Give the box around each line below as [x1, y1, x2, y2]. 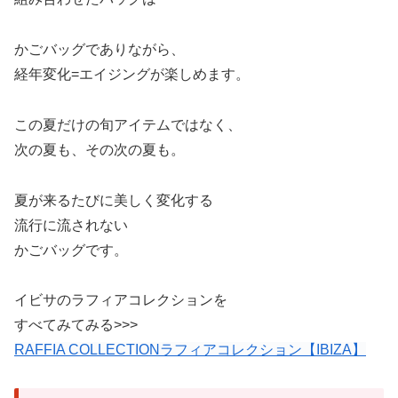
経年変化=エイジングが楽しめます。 [14, 66, 250, 82]
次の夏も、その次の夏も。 [14, 141, 185, 157]
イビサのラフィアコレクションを [14, 292, 227, 308]
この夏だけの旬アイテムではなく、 [14, 116, 242, 132]
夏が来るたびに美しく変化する [14, 192, 213, 208]
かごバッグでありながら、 [14, 41, 185, 57]
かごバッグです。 [14, 242, 128, 258]
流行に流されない [14, 217, 128, 233]
